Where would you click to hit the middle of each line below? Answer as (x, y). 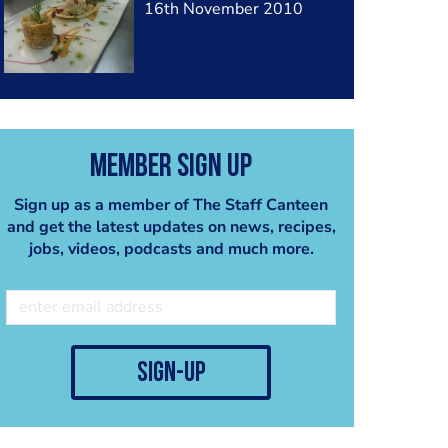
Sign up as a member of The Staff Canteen (171, 204)
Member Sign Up (171, 167)
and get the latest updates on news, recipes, (171, 226)
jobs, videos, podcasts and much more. (171, 248)
